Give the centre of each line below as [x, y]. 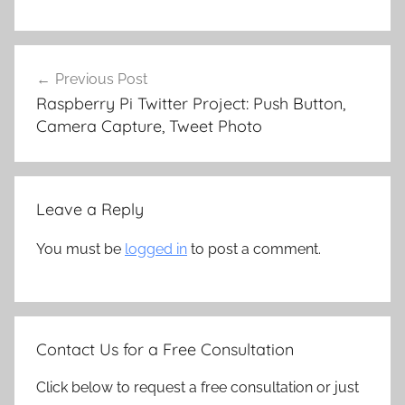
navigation [73, 93]
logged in [156, 250]
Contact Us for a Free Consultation [165, 350]
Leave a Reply [90, 210]
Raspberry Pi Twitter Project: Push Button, [191, 103]
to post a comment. [254, 250]
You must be [80, 250]
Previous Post [101, 79]
